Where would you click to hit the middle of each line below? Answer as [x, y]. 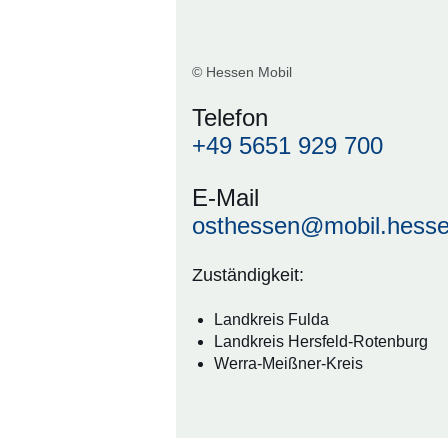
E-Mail [225, 198]
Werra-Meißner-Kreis [288, 364]
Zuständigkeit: [248, 275]
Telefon [230, 118]
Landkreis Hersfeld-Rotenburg [321, 342]
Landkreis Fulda [271, 320]
